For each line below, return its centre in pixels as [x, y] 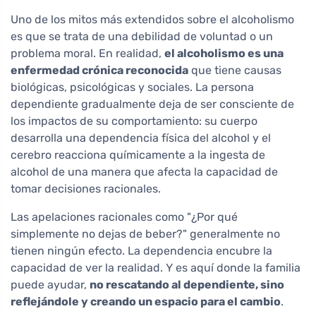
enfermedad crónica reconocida [99, 70]
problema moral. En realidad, [87, 53]
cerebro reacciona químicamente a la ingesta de [138, 154]
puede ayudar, [50, 284]
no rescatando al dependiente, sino [187, 284]
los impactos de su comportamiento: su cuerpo [134, 121]
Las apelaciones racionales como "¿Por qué [124, 217]
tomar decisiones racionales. [86, 188]
